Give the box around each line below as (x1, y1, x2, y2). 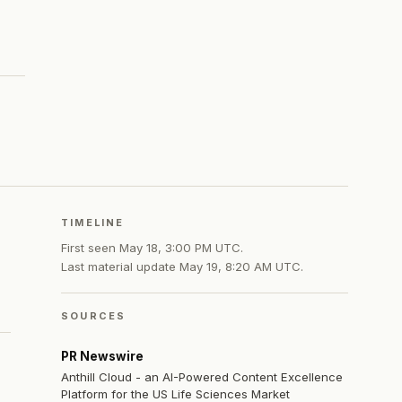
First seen (61, 240, 119, 255)
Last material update (61, 258, 179, 274)
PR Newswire (61, 349, 144, 364)
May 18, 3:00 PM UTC (119, 240, 240, 255)
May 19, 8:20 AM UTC (179, 258, 301, 274)
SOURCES (61, 310, 127, 323)
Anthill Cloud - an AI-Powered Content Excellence (61, 370, 343, 385)
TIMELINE (61, 215, 125, 229)
